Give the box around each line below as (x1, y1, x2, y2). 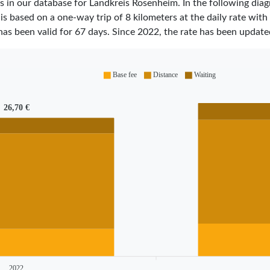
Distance (153, 71, 178, 80)
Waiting (194, 71, 216, 80)
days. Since (85, 27, 137, 37)
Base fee (113, 71, 137, 80)
